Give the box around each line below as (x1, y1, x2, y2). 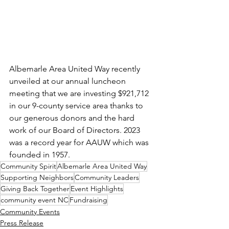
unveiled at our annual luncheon (9, 76, 128, 86)
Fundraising (70, 195, 107, 204)
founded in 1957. (9, 150, 70, 159)
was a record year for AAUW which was (9, 138, 151, 147)
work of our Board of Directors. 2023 (9, 125, 142, 135)
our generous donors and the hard (9, 113, 136, 123)
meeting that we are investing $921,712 (9, 88, 151, 98)
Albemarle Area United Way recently (9, 64, 142, 74)
